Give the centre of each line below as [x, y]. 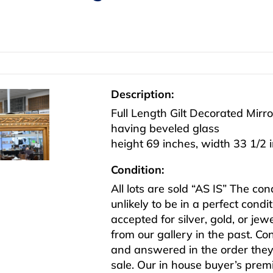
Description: [142, 94]
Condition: [137, 170]
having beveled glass [165, 129]
